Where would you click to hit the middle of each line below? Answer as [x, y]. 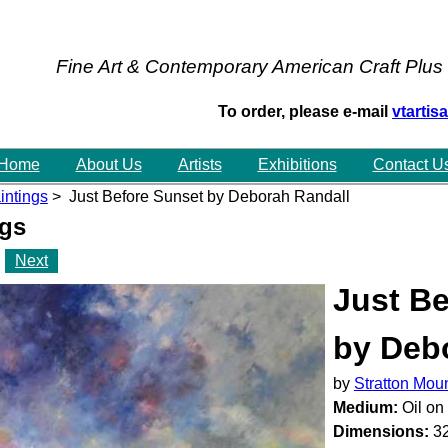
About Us [108, 165]
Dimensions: [380, 431]
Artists [199, 165]
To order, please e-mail [305, 111]
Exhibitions [297, 165]
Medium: [365, 407]
